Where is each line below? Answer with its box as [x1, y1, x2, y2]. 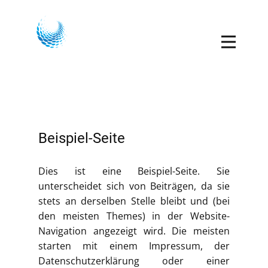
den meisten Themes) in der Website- [38, 209, 230, 223]
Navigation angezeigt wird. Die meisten [38, 224, 230, 237]
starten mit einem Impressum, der [38, 239, 230, 252]
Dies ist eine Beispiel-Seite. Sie [38, 165, 230, 178]
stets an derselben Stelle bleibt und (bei [38, 194, 230, 208]
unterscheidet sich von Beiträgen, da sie [38, 179, 230, 193]
